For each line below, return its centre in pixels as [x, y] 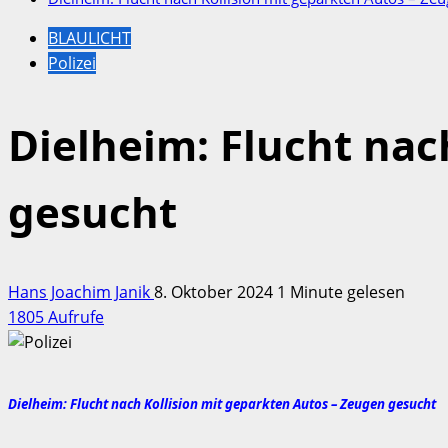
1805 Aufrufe [56, 316]
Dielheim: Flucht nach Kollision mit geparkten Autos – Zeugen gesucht [222, 404]
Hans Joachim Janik [81, 291]
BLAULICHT [89, 38]
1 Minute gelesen [341, 291]
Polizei [72, 63]
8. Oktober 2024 [215, 291]
